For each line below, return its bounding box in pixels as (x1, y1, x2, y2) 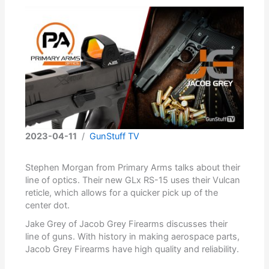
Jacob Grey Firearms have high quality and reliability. (25, 244, 240, 255)
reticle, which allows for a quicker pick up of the (25, 187, 219, 199)
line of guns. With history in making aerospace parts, (25, 231, 240, 243)
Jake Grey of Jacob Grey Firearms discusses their (25, 219, 228, 230)
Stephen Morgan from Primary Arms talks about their (25, 162, 241, 174)
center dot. (25, 200, 70, 211)
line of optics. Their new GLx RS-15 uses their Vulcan (25, 175, 241, 186)
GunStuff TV (89, 131, 140, 142)
